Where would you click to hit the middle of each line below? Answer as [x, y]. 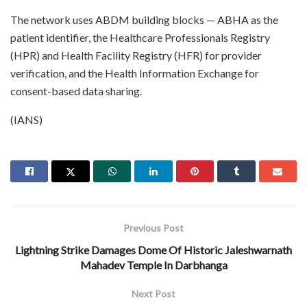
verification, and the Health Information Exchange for [135, 73]
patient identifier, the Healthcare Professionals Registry [140, 37]
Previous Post [153, 228]
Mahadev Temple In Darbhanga [153, 265]
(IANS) [26, 119]
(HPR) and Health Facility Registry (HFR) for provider [136, 55]
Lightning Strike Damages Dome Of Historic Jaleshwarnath [153, 249]
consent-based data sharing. [76, 90]
